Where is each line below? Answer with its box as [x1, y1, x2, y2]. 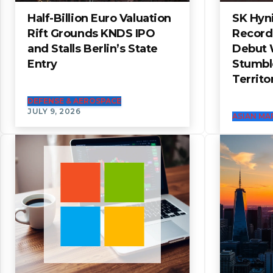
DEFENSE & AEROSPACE [27, 96, 121, 105]
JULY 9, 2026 [27, 106, 80, 116]
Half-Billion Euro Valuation [27, 11, 171, 25]
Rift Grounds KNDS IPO [27, 26, 155, 40]
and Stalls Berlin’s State [27, 41, 158, 55]
